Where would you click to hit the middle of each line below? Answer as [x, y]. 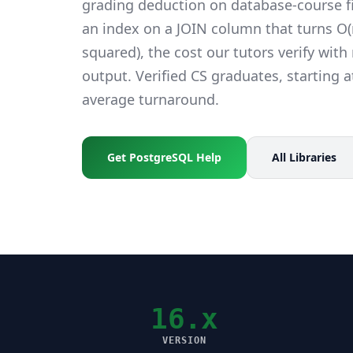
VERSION [184, 340]
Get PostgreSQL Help [164, 157]
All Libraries [304, 157]
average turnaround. [150, 99]
